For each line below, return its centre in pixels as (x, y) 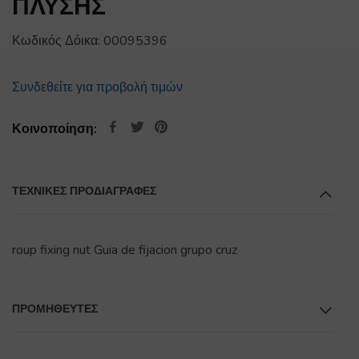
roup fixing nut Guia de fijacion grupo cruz (125, 250)
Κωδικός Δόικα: (58, 40)
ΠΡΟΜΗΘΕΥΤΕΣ (55, 309)
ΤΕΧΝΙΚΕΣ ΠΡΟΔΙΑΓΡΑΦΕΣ (84, 191)
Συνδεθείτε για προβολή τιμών (97, 87)
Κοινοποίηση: (54, 129)
